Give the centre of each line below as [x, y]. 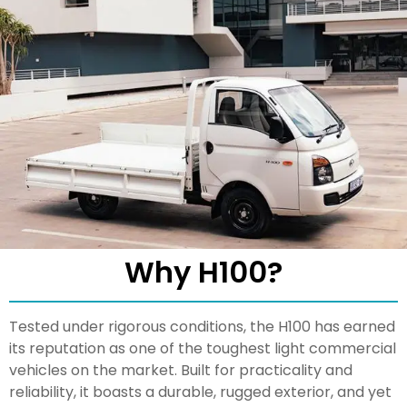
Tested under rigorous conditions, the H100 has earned [202, 326]
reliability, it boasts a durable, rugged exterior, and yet [200, 392]
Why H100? [203, 272]
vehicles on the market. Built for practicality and [181, 370]
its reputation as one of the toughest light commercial [203, 348]
